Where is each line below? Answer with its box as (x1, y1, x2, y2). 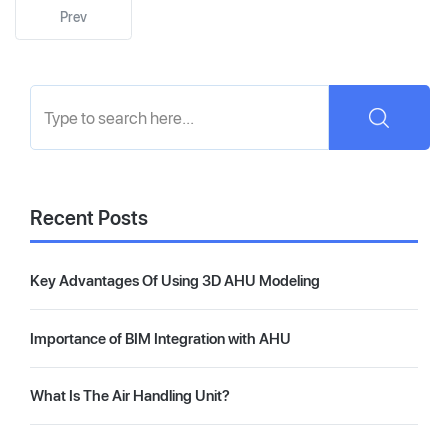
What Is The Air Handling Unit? (30, 386, 230, 406)
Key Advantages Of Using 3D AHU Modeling (30, 271, 320, 291)
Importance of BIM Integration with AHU (30, 328, 291, 348)
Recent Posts (30, 206, 148, 231)
